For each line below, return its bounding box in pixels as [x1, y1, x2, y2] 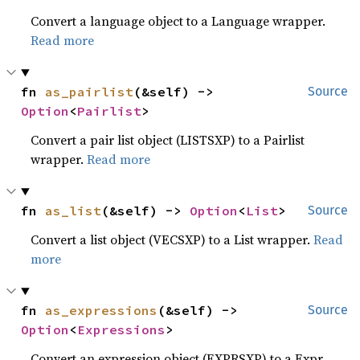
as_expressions [45, 302, 158, 318]
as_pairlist [45, 84, 134, 100]
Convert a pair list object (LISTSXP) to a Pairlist [31, 131, 305, 149]
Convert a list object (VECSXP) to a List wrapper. [31, 231, 314, 248]
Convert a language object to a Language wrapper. [31, 12, 326, 30]
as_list [45, 202, 102, 219]
